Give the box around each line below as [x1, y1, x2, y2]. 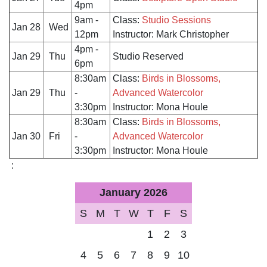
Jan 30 [12, 131, 41, 142]
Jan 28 [12, 22, 41, 33]
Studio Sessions [142, 15, 211, 26]
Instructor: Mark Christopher [113, 29, 229, 40]
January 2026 [100, 187, 167, 199]
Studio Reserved [113, 51, 184, 62]
